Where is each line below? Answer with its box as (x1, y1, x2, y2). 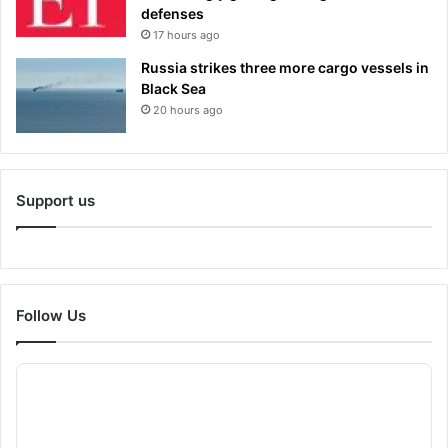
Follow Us (16, 305, 86, 325)
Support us (16, 190, 95, 210)
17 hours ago (153, 27, 220, 42)
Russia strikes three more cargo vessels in (141, 58, 429, 76)
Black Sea (141, 79, 206, 97)
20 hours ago (153, 102, 223, 117)
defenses (141, 4, 204, 22)
